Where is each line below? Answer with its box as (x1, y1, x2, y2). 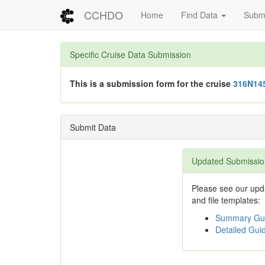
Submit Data (70, 121, 116, 133)
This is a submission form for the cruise (70, 77, 233, 89)
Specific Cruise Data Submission (70, 49, 191, 60)
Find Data (181, 9, 220, 21)
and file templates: (191, 194, 260, 206)
